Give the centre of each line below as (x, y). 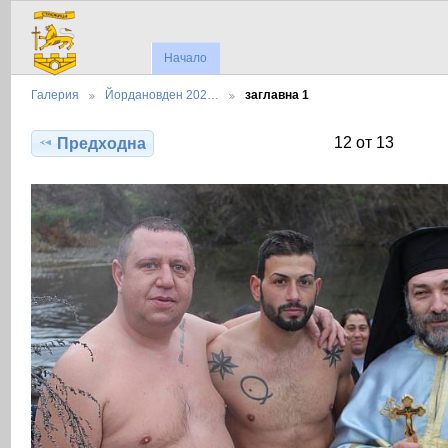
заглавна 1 (277, 95)
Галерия (55, 95)
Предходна (102, 143)
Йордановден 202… (162, 95)
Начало (186, 58)
